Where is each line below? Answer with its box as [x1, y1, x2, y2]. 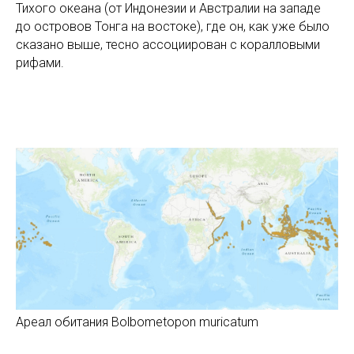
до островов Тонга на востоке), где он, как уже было [16, 19, 330, 35]
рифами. [16, 55, 64, 71]
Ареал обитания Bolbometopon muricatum [16, 314, 258, 330]
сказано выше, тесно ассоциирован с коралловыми [16, 37, 320, 53]
